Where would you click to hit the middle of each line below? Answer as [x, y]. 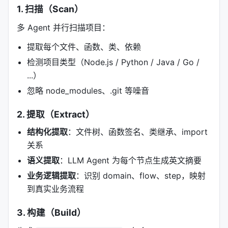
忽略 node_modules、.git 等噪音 [88, 91]
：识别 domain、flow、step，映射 [141, 176]
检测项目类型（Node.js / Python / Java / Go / [113, 62]
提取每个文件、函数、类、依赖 [84, 47]
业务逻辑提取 [51, 176]
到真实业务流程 [55, 189]
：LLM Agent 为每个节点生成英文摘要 [131, 160]
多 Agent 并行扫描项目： [63, 27]
